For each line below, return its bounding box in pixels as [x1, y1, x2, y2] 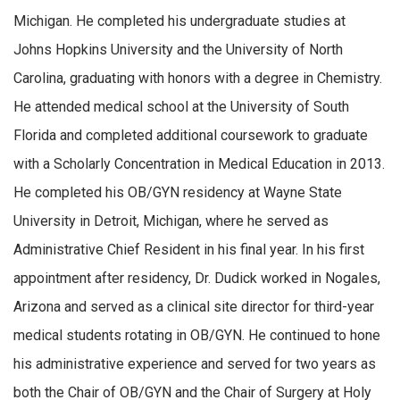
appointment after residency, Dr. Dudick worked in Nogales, [13, 269, 380, 287]
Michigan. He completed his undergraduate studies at [13, 12, 346, 29]
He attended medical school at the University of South [13, 97, 349, 115]
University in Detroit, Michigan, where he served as [13, 212, 329, 229]
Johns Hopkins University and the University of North [13, 40, 343, 58]
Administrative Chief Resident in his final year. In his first [13, 240, 364, 258]
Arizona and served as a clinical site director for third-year [13, 297, 374, 315]
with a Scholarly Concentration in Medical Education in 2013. [13, 154, 385, 172]
